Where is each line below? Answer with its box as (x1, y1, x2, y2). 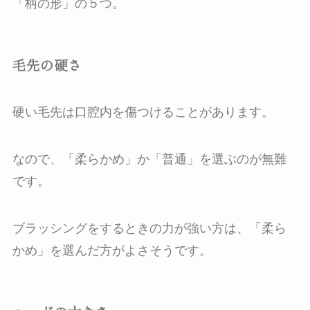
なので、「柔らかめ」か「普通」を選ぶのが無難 (12, 152, 286, 166)
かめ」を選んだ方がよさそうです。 (12, 243, 212, 257)
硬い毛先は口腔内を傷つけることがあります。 (12, 105, 274, 120)
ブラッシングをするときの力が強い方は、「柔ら (12, 221, 286, 235)
